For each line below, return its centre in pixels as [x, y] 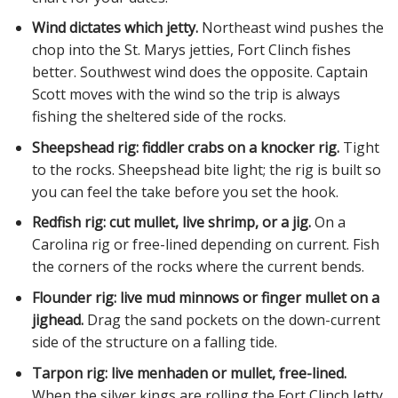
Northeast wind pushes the [291, 28]
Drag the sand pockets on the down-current [231, 319]
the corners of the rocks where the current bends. [198, 267]
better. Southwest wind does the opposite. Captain [199, 72]
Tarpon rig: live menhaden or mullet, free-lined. [189, 373]
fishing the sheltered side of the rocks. [159, 117]
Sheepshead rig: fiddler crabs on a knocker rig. [185, 147]
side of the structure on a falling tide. [154, 342]
